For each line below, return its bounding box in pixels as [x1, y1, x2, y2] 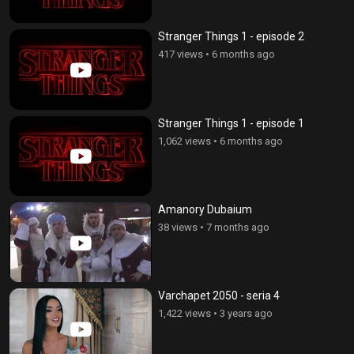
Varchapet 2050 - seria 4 [158, 289, 280, 303]
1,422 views [158, 307, 211, 320]
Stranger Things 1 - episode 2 [158, 30, 304, 43]
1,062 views [158, 134, 211, 147]
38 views [158, 220, 198, 233]
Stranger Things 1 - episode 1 [158, 116, 304, 130]
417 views [158, 48, 203, 61]
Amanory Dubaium [158, 202, 252, 216]
